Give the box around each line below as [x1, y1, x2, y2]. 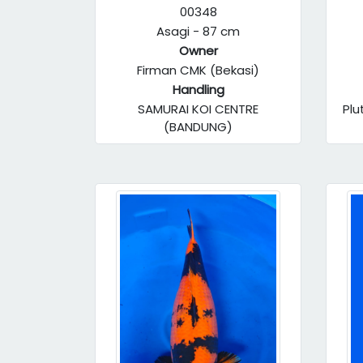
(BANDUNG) [164, 118, 233, 135]
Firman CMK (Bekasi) [137, 62, 259, 79]
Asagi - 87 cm [156, 23, 240, 40]
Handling [172, 81, 224, 98]
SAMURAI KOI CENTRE [138, 100, 258, 117]
